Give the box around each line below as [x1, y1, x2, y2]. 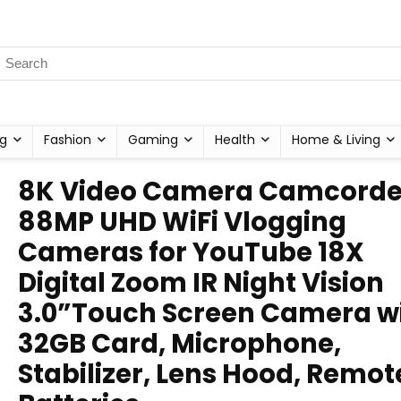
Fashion [44, 131, 91, 149]
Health [215, 131, 255, 149]
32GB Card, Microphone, [18, 326, 341, 362]
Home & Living [292, 131, 380, 149]
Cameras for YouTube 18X [18, 235, 364, 270]
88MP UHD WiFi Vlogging [18, 204, 346, 240]
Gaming [128, 131, 178, 149]
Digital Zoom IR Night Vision [18, 265, 384, 301]
